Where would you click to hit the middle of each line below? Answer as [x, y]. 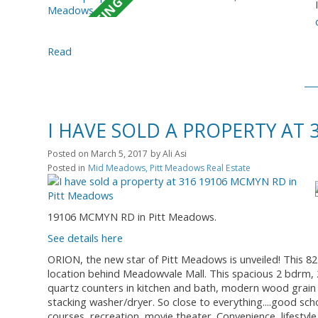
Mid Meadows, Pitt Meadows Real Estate [169, 168]
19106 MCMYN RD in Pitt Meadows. [132, 216]
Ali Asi [175, 153]
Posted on [69, 153]
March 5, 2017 [119, 153]
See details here [85, 237]
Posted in [66, 168]
